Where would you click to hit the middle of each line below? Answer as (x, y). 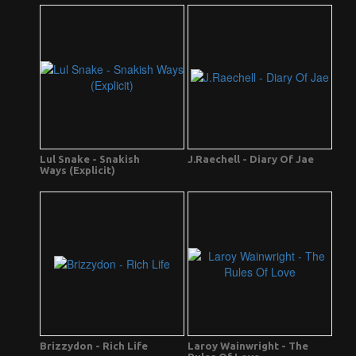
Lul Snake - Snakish (90, 159)
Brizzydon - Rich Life (94, 346)
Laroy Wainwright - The (248, 346)
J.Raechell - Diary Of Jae (251, 159)
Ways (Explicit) (77, 170)
